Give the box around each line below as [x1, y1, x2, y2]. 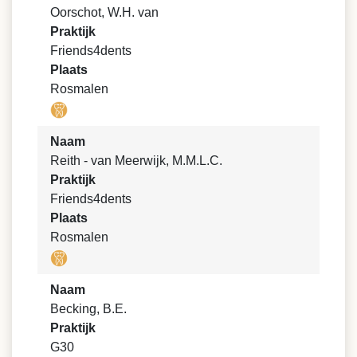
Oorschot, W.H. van [50, 5, 159, 19]
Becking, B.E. [50, 302, 127, 316]
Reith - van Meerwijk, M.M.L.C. [50, 153, 222, 167]
